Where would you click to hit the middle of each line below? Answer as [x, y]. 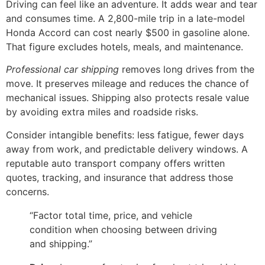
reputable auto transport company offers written [115, 163]
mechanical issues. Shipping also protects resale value [127, 98]
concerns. [28, 191]
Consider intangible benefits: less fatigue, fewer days [125, 135]
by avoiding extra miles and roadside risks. [102, 112]
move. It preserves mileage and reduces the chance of [127, 84]
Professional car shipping [62, 70]
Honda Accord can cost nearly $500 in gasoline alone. [128, 32]
